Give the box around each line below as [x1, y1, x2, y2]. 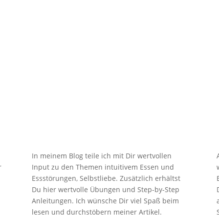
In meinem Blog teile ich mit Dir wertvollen [31, 151, 172, 161]
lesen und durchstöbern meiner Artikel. [31, 207, 162, 217]
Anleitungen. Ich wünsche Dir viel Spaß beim [31, 196, 179, 206]
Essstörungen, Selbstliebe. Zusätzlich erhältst [31, 174, 180, 183]
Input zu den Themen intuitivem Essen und [31, 162, 174, 172]
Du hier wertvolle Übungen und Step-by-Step [31, 185, 179, 195]
